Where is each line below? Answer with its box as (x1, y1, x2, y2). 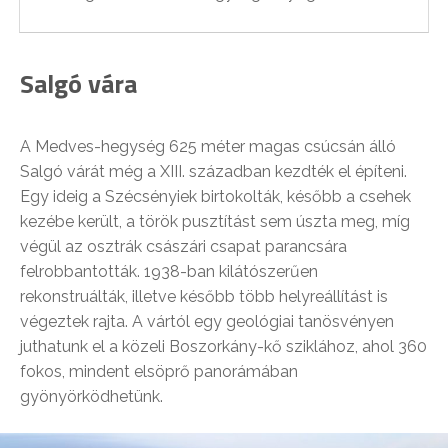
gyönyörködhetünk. (20, 386, 163, 406)
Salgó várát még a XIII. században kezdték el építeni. (20, 161, 407, 181)
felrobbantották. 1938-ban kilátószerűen (20, 261, 318, 281)
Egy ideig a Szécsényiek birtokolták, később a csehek (20, 186, 411, 206)
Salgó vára (20, 63, 137, 103)
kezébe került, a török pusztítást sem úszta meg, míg (20, 211, 410, 231)
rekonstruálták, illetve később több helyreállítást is (20, 286, 388, 306)
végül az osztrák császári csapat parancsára (20, 236, 347, 256)
